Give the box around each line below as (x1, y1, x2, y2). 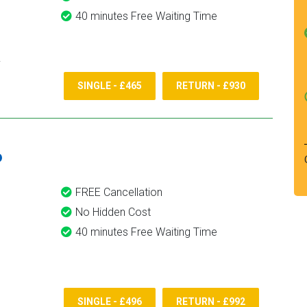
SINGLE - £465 (77, 80, 142, 92)
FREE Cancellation (75, 186, 162, 199)
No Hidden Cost (75, 206, 151, 219)
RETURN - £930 (176, 80, 245, 92)
